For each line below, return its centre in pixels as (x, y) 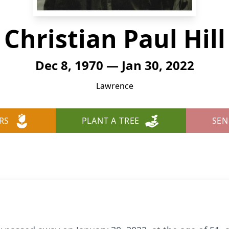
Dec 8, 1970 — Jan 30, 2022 (114, 65)
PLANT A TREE (111, 121)
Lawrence (114, 86)
